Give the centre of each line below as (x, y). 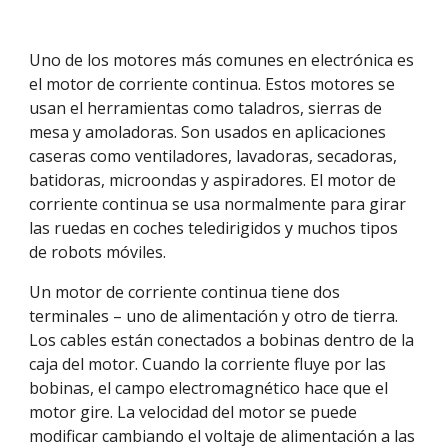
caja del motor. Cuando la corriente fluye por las (208, 364)
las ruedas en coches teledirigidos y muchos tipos (214, 228)
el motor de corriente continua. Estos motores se (212, 84)
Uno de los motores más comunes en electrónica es (222, 60)
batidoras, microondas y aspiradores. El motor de (213, 180)
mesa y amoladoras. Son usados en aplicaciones (208, 132)
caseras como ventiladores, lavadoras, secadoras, (213, 156)
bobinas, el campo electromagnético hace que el (209, 388)
